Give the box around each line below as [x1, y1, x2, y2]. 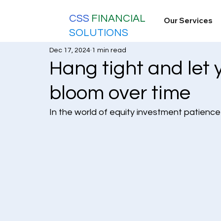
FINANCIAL [91, 13, 146, 24]
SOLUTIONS [69, 28, 129, 38]
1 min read [92, 46, 126, 54]
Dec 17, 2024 [49, 46, 90, 54]
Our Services [163, 15, 213, 25]
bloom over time [49, 83, 190, 103]
